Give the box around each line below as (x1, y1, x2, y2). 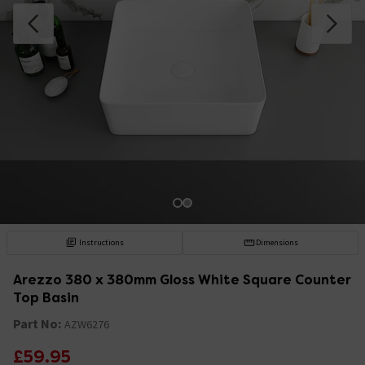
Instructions (79, 236, 125, 248)
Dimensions (255, 236, 298, 248)
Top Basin (13, 288, 79, 306)
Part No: (13, 314, 61, 332)
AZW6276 (64, 316, 109, 332)
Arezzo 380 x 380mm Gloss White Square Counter (13, 270, 351, 288)
